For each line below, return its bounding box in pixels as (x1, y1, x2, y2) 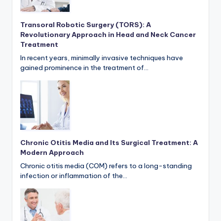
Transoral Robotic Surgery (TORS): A (20, 20, 151, 30)
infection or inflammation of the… (20, 171, 127, 181)
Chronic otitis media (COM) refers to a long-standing (20, 161, 192, 171)
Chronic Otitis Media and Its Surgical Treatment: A (20, 138, 198, 147)
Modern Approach (20, 148, 84, 157)
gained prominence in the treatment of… (20, 63, 148, 73)
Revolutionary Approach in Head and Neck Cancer (20, 30, 196, 39)
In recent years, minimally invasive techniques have (20, 53, 183, 63)
